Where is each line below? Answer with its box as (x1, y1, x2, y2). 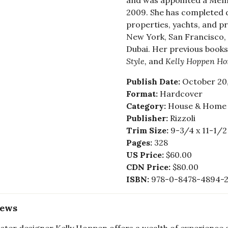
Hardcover (159, 89, 203, 99)
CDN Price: (126, 162, 173, 173)
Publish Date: (126, 76, 182, 87)
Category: (126, 101, 168, 111)
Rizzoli (169, 113, 195, 124)
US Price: (126, 150, 166, 160)
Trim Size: (126, 125, 170, 136)
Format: (126, 89, 160, 99)
